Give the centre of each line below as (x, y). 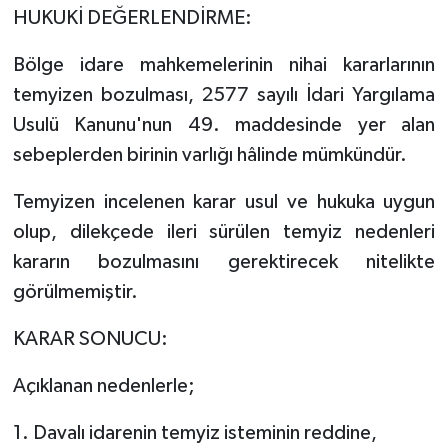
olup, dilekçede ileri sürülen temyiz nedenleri (224, 231)
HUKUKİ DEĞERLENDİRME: (132, 17)
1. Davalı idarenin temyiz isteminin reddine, (194, 432)
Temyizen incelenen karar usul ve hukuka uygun (224, 201)
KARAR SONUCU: (90, 338)
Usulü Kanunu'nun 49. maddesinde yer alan (224, 124)
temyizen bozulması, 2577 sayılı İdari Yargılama (224, 94)
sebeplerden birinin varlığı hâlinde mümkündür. (209, 154)
